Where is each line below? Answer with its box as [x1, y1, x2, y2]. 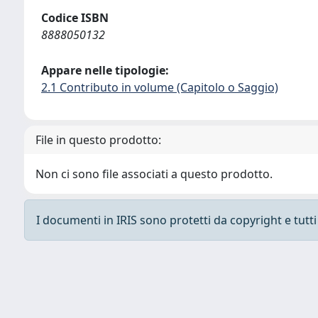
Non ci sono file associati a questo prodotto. [35, 166, 273, 182]
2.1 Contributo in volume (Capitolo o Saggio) [41, 79, 278, 95]
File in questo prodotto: [35, 132, 161, 148]
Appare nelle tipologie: [41, 62, 169, 78]
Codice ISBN [41, 10, 109, 26]
